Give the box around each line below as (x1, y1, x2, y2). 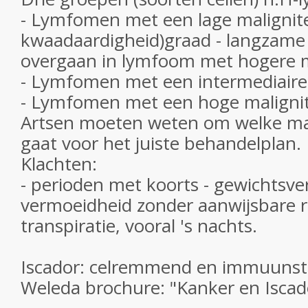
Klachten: (21, 151, 97, 176)
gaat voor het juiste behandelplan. (21, 131, 301, 155)
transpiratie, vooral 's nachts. (21, 213, 257, 238)
